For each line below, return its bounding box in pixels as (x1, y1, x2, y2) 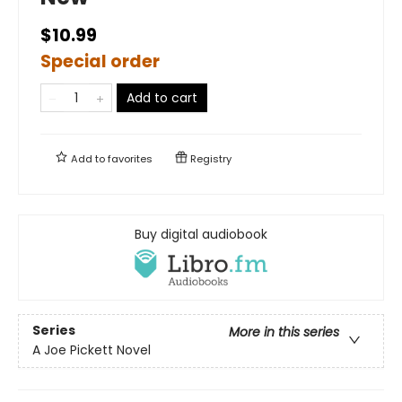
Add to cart (127, 88, 197, 107)
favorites (108, 151, 153, 166)
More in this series (229, 323, 339, 342)
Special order (40, 48, 160, 74)
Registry (188, 151, 232, 166)
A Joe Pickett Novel (32, 341, 151, 360)
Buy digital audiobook (135, 224, 267, 243)
